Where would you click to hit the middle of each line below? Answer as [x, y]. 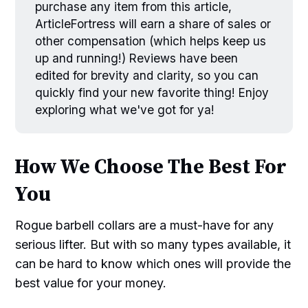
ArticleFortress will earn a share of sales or [153, 24]
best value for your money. [91, 283]
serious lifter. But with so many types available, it [153, 244]
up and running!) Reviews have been [137, 58]
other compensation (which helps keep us [151, 41]
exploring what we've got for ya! [125, 110]
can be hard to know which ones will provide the [153, 263]
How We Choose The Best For [151, 167]
